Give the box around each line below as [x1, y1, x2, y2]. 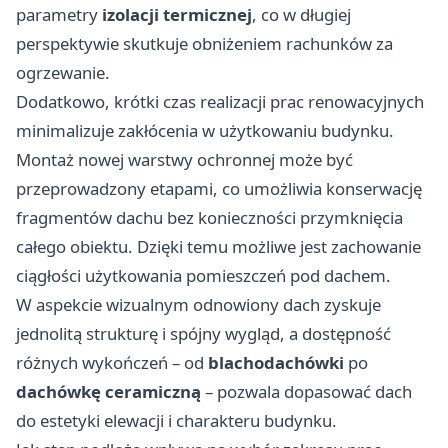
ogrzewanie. [16, 60, 110, 84]
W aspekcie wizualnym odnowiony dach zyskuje [16, 292, 381, 316]
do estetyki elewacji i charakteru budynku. [16, 408, 337, 432]
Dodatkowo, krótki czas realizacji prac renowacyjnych [16, 89, 424, 113]
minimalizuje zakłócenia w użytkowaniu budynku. [16, 118, 394, 142]
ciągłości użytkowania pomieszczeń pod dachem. [16, 263, 391, 287]
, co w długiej [252, 2, 351, 26]
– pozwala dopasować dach [201, 379, 412, 403]
